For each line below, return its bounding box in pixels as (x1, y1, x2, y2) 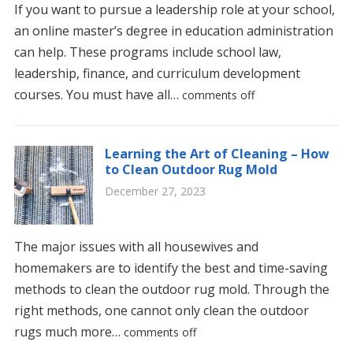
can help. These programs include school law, (13, 43, 281, 61)
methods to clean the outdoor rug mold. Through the (13, 281, 329, 298)
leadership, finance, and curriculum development (13, 65, 300, 82)
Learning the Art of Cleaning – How (104, 145, 329, 162)
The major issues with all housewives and (13, 238, 258, 255)
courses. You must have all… (13, 86, 182, 103)
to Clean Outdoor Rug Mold (104, 161, 277, 178)
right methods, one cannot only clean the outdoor (13, 302, 309, 319)
